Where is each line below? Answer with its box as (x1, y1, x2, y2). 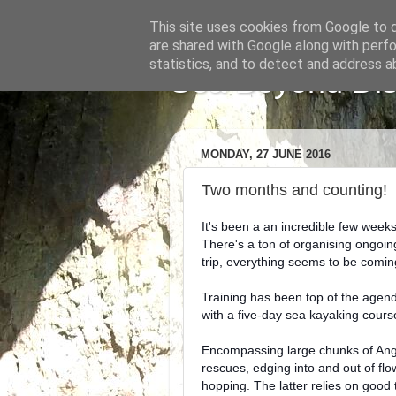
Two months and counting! (202, 180, 387, 199)
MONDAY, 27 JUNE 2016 (201, 148, 331, 162)
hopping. (202, 378, 254, 392)
